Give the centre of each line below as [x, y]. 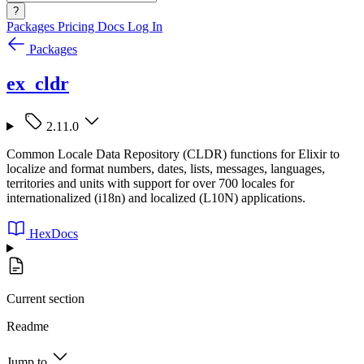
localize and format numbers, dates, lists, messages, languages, [166, 168]
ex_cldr [38, 83]
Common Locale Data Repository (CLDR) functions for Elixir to [173, 154]
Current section [45, 298]
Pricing [78, 26]
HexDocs [54, 233]
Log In [145, 26]
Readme [28, 326]
